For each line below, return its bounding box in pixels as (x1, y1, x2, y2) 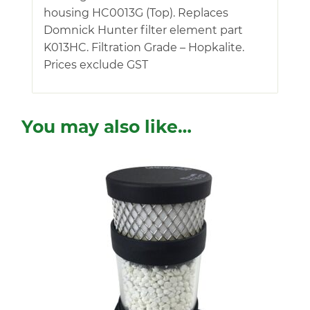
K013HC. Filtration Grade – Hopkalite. (44, 40, 244, 54)
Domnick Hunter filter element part (44, 23, 243, 37)
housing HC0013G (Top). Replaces (44, 6, 228, 19)
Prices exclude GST (44, 57, 148, 71)
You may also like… (21, 116, 192, 137)
